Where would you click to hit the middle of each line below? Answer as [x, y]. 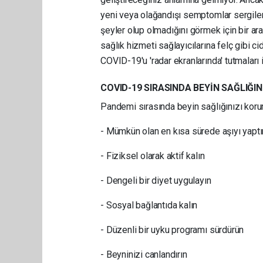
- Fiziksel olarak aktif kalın [153, 156]
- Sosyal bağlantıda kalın [149, 205]
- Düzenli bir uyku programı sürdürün [172, 230]
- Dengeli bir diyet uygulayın [156, 180]
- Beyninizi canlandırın [144, 254]
